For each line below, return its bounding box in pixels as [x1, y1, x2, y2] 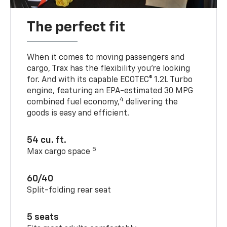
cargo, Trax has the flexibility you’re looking [27, 64, 191, 73]
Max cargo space [27, 147, 93, 156]
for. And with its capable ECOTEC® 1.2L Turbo [27, 75, 193, 84]
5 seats [27, 212, 59, 222]
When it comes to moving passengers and [27, 53, 185, 62]
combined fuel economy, [27, 98, 120, 106]
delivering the [124, 98, 178, 106]
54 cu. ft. [27, 135, 67, 145]
